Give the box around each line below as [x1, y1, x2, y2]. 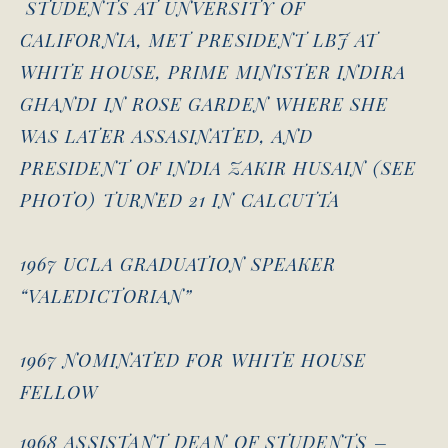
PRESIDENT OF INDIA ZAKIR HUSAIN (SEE [20, 155, 416, 180]
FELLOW [20, 379, 99, 404]
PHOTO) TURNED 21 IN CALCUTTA [20, 187, 341, 212]
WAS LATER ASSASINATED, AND [20, 123, 314, 148]
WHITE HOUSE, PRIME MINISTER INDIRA [20, 59, 406, 84]
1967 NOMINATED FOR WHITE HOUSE [20, 347, 367, 372]
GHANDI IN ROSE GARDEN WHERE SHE [20, 91, 389, 116]
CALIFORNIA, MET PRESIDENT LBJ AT [20, 27, 379, 52]
